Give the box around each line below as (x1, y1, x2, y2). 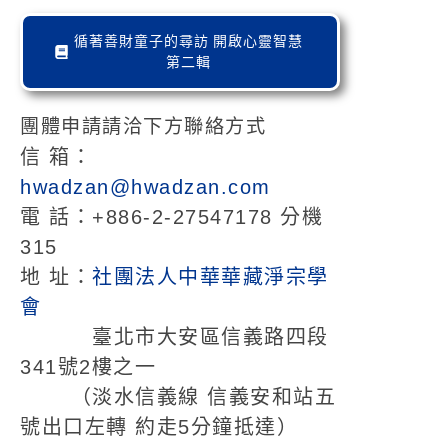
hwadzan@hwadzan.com (20, 175, 271, 198)
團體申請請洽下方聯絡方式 (20, 115, 266, 137)
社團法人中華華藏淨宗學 (92, 265, 329, 288)
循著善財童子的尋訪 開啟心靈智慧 (73, 32, 303, 49)
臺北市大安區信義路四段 (20, 325, 329, 348)
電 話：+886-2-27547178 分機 (20, 205, 323, 228)
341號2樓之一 (20, 355, 156, 378)
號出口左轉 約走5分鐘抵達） (20, 415, 298, 438)
